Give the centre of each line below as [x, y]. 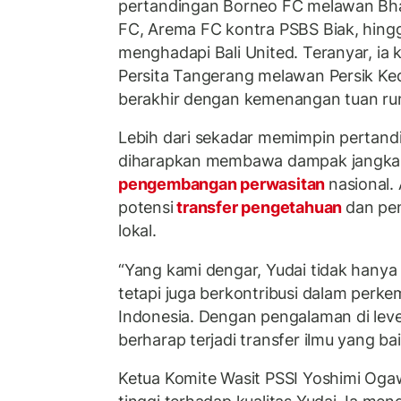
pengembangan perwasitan [223, 184]
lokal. [137, 231]
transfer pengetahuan [259, 208]
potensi [146, 208]
